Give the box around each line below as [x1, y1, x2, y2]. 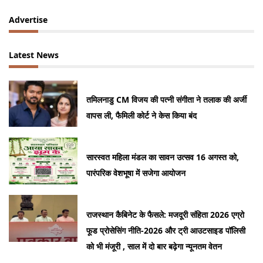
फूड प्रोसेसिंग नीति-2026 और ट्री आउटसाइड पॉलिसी [86, 225, 246, 237]
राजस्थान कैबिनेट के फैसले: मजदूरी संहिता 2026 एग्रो [86, 209, 245, 221]
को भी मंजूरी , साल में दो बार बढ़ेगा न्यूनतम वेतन [86, 241, 222, 252]
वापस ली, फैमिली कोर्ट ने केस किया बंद [86, 110, 197, 122]
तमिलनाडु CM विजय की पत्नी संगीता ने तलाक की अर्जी [86, 94, 247, 106]
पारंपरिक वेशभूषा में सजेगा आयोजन [86, 167, 186, 179]
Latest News [9, 49, 59, 61]
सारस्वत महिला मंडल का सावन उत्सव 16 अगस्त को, [86, 151, 240, 163]
